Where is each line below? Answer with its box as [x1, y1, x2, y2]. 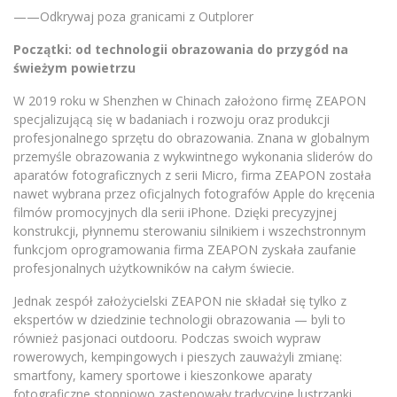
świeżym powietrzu [13, 59, 143, 76]
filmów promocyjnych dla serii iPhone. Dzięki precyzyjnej [13, 204, 337, 221]
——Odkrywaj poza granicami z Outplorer [13, 8, 253, 25]
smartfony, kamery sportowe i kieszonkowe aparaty [13, 367, 312, 384]
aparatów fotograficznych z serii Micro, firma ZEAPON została [13, 167, 371, 183]
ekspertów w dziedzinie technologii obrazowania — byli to [13, 311, 346, 328]
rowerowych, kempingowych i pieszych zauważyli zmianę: [13, 348, 342, 365]
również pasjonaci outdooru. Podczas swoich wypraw [13, 330, 321, 346]
